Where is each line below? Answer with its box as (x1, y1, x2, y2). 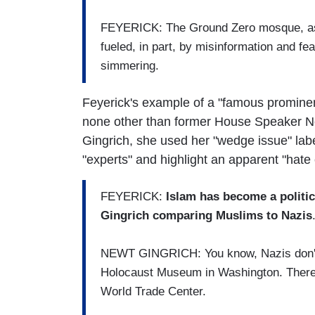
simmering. (101, 59, 159, 73)
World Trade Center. (101, 285, 206, 299)
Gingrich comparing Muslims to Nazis (101, 209, 312, 223)
